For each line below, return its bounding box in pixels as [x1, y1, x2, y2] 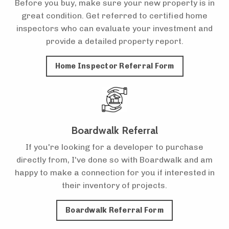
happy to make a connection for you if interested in [14, 168, 215, 178]
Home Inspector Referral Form [55, 61, 174, 71]
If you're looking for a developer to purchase [26, 142, 203, 152]
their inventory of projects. [62, 180, 167, 191]
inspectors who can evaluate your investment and [16, 24, 213, 34]
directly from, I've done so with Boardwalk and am [16, 155, 213, 165]
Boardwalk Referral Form [65, 205, 164, 215]
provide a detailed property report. [45, 36, 184, 47]
